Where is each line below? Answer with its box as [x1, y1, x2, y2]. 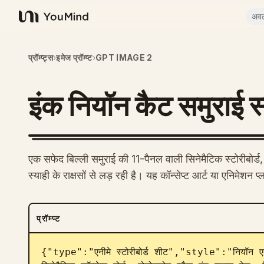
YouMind [18, 16, 57, 29]
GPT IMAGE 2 [95, 52, 153, 62]
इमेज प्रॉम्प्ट [56, 52, 93, 62]
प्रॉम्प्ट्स [28, 52, 54, 62]
